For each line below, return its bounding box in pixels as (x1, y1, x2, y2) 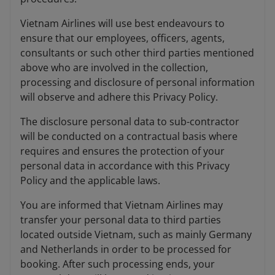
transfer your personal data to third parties (20, 213, 221, 227)
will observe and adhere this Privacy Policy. (20, 90, 218, 104)
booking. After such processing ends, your (20, 257, 215, 271)
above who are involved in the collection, (20, 61, 208, 75)
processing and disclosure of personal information (20, 76, 255, 90)
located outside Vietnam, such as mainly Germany (20, 228, 252, 242)
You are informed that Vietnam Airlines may (20, 198, 223, 212)
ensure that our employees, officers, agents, (20, 31, 225, 45)
